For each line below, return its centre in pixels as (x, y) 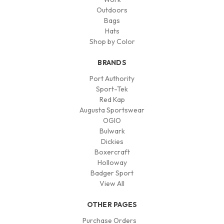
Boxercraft (112, 152)
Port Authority (112, 78)
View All (112, 183)
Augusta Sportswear (112, 110)
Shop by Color (112, 41)
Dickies (112, 141)
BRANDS (112, 62)
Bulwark (112, 131)
